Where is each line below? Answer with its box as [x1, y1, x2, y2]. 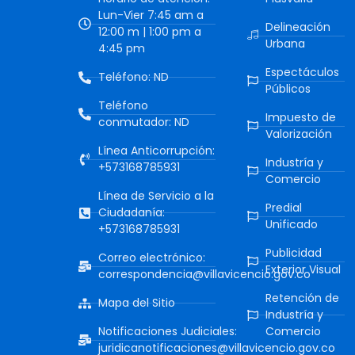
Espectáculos [265, 64, 339, 81]
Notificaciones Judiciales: [98, 323, 238, 340]
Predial [265, 200, 302, 216]
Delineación [265, 19, 330, 36]
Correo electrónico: [98, 250, 206, 266]
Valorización [265, 126, 332, 143]
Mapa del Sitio [98, 295, 176, 311]
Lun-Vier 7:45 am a [98, 7, 204, 24]
